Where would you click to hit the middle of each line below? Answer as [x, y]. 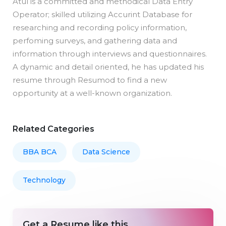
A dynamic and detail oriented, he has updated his [108, 67]
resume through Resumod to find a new [90, 80]
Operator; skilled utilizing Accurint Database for [102, 15]
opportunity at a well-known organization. [92, 93]
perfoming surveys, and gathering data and [95, 41]
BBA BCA [40, 152]
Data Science [106, 152]
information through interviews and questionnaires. [110, 54]
